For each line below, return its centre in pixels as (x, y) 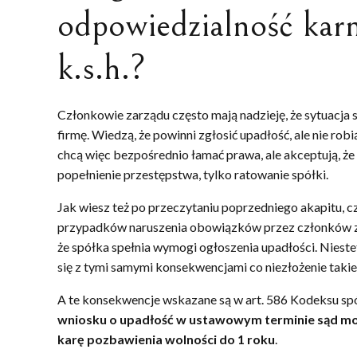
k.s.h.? (102, 68)
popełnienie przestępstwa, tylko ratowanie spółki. (193, 174)
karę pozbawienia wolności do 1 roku (166, 339)
